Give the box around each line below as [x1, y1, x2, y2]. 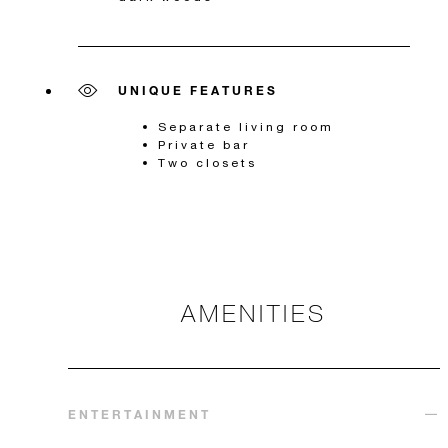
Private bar [158, 136, 250, 152]
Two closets [158, 154, 257, 170]
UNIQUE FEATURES [118, 81, 278, 98]
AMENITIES [181, 297, 327, 327]
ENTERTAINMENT [68, 405, 211, 422]
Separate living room [158, 118, 334, 134]
